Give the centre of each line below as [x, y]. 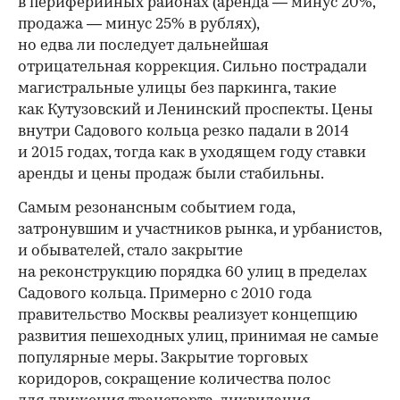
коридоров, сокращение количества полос [174, 380]
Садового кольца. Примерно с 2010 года [165, 294]
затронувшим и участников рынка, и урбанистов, [200, 230]
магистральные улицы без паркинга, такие [177, 89]
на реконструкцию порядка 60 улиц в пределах [192, 273]
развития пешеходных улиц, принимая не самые [198, 337]
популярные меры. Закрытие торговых [163, 358]
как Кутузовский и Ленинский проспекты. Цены [196, 110]
